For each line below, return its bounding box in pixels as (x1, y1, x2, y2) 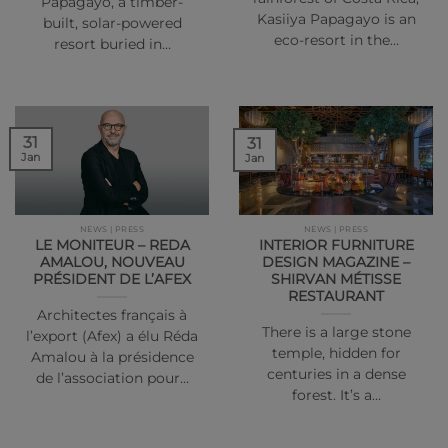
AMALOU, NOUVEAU (39, 253, 185, 270)
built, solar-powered (42, 15, 182, 32)
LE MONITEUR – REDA (34, 236, 190, 253)
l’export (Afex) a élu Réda (26, 327, 198, 344)
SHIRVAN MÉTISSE (271, 270, 401, 287)
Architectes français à (37, 306, 187, 323)
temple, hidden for (271, 344, 401, 361)
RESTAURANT (288, 287, 384, 304)
